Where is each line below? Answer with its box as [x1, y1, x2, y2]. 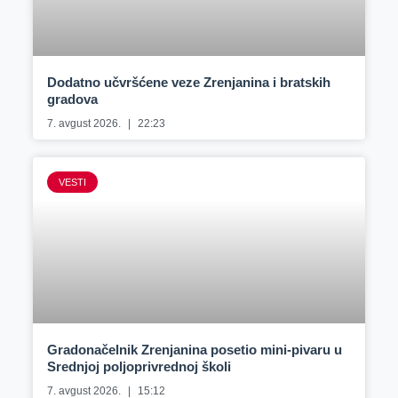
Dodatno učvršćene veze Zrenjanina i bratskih [46, 74, 330, 90]
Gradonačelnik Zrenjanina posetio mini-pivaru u [46, 342, 342, 358]
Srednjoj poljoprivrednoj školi [46, 359, 231, 375]
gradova [46, 91, 98, 107]
